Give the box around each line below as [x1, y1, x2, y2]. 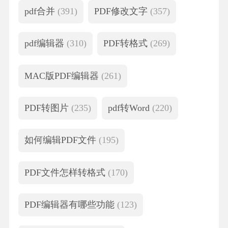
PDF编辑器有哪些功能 [24, 199, 117, 210]
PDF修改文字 [94, 6, 151, 17]
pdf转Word [108, 103, 153, 113]
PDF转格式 [103, 38, 151, 49]
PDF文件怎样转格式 [24, 167, 108, 178]
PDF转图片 [24, 103, 71, 113]
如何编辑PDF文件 [24, 135, 99, 146]
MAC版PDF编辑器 [24, 70, 101, 81]
